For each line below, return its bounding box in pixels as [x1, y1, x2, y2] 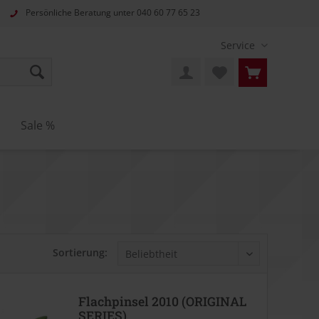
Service [221, 38, 255, 52]
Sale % [21, 117, 55, 133]
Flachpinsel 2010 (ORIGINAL [78, 293, 246, 310]
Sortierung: [53, 246, 108, 259]
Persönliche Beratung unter [26, 6, 137, 19]
